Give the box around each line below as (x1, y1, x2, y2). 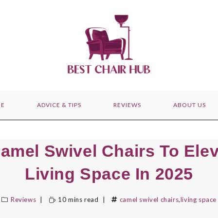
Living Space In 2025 (24, 164, 193, 183)
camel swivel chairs (119, 196, 179, 204)
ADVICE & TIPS (36, 101, 81, 109)
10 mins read (58, 196, 99, 204)
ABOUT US (173, 101, 206, 109)
